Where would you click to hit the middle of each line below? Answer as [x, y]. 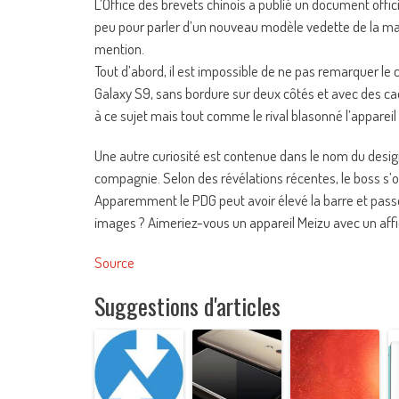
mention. [119, 49]
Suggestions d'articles [187, 306]
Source [114, 263]
